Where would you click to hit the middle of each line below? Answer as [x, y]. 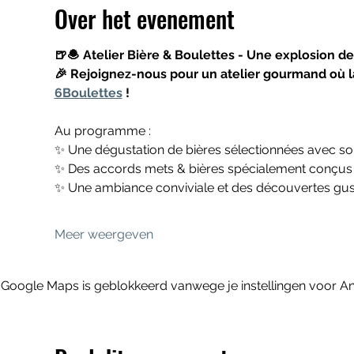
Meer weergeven [104, 234]
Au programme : [104, 131]
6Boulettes [88, 93]
